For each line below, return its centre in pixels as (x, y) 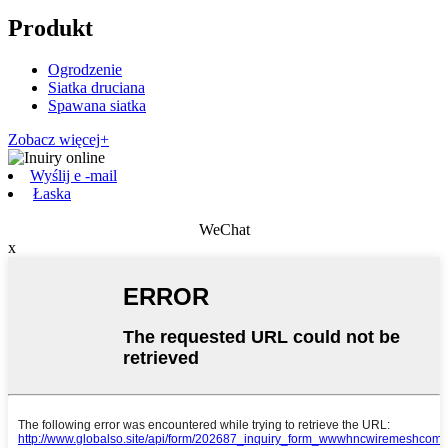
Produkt (50, 27)
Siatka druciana (96, 88)
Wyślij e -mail (73, 176)
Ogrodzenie (85, 70)
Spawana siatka (97, 106)
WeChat (224, 230)
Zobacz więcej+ (58, 140)
